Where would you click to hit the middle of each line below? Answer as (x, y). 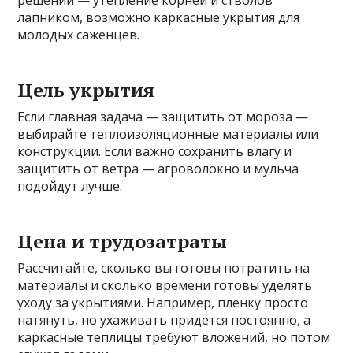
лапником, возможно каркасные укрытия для (159, 17)
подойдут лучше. (70, 186)
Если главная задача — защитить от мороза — (163, 116)
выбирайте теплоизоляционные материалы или (168, 134)
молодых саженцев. (79, 34)
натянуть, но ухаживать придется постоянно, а (164, 320)
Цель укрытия (86, 89)
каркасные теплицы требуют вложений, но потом (174, 337)
